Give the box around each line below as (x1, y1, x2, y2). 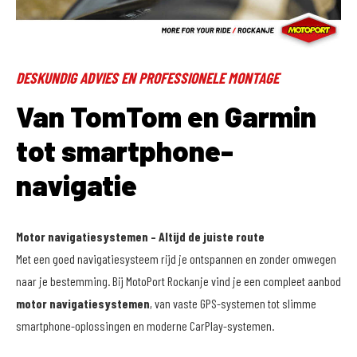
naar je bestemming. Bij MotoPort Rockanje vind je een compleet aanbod (16, 273, 341, 288)
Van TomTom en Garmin (16, 99, 316, 133)
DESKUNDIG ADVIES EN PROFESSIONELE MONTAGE (16, 69, 279, 87)
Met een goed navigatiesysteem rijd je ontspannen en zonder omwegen (16, 251, 336, 266)
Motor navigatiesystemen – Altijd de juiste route (16, 229, 265, 244)
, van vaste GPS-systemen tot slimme (150, 296, 316, 311)
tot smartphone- (16, 133, 233, 167)
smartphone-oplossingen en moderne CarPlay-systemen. (16, 318, 274, 333)
